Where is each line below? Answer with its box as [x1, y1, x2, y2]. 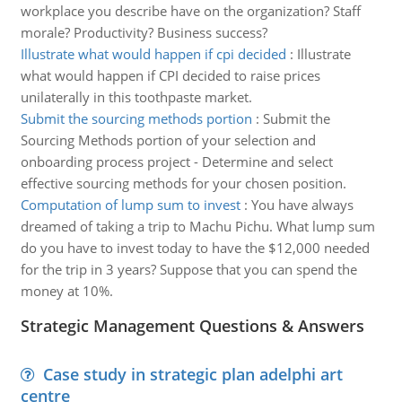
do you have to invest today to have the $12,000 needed [20, 239, 370, 257]
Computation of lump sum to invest [20, 196, 240, 214]
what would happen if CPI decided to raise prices [20, 66, 320, 84]
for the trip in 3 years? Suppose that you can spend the [20, 260, 357, 278]
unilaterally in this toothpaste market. [20, 88, 252, 106]
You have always [250, 196, 354, 214]
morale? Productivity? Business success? [20, 23, 267, 41]
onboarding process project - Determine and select [20, 153, 333, 170]
